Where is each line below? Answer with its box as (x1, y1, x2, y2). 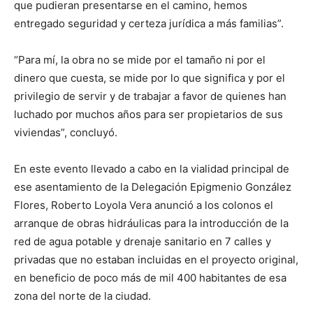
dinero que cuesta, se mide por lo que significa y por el (14, 71, 285, 85)
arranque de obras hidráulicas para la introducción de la (14, 217, 289, 230)
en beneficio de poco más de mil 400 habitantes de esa (14, 271, 286, 284)
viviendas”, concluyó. (14, 126, 117, 139)
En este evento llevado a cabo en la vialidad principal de (14, 162, 289, 175)
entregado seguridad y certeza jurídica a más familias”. (14, 17, 284, 30)
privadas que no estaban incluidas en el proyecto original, (14, 253, 298, 266)
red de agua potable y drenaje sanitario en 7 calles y (14, 235, 271, 248)
